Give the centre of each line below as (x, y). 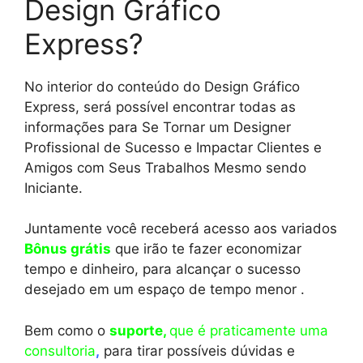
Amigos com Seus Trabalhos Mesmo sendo (165, 167)
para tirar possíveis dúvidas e (197, 350)
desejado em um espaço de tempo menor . (164, 290)
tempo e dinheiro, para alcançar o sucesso (162, 269)
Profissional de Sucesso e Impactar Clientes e (173, 147)
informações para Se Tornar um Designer (158, 127)
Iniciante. (53, 188)
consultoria (60, 350)
